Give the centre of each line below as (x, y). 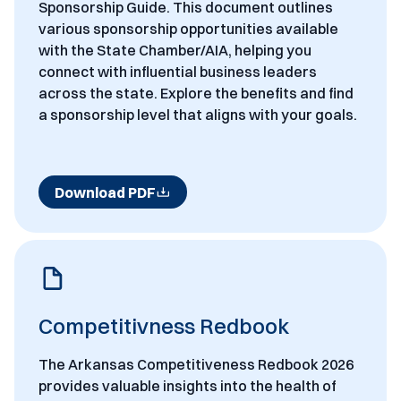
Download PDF (105, 192)
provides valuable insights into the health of (187, 386)
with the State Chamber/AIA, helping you (175, 51)
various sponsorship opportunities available (188, 29)
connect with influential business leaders (177, 72)
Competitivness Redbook (163, 326)
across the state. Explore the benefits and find (196, 94)
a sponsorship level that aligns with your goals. (197, 115)
